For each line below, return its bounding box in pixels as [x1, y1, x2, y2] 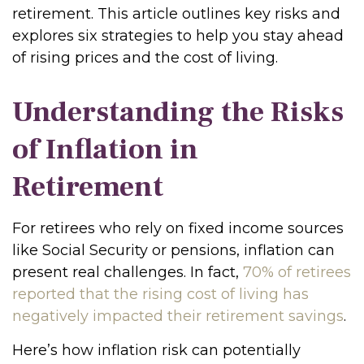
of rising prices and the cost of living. [12, 49, 278, 67]
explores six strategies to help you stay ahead [12, 27, 344, 45]
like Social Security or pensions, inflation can [12, 241, 335, 259]
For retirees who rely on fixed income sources [12, 219, 344, 237]
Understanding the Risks [12, 93, 344, 131]
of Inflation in [12, 131, 198, 168]
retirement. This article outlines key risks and [12, 5, 340, 23]
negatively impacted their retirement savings [12, 307, 344, 325]
